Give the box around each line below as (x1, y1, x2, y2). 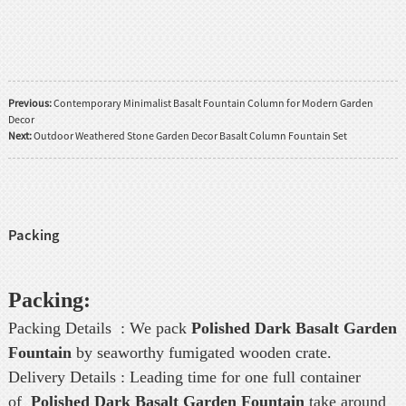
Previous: (7, 95, 52, 110)
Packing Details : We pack (7, 319, 191, 338)
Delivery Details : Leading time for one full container (7, 368, 361, 387)
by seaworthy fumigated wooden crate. (75, 343, 332, 362)
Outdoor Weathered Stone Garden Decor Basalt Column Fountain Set (33, 128, 347, 142)
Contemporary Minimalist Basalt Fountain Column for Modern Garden (53, 95, 373, 110)
